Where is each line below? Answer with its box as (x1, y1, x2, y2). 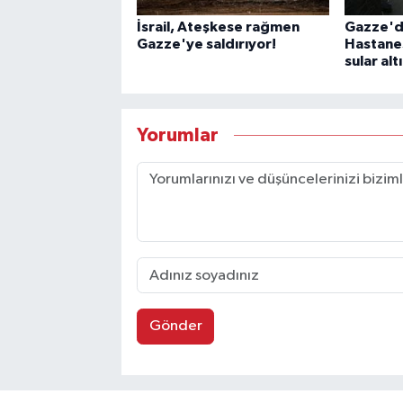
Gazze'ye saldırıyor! (136, 37, 276, 51)
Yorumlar (136, 125, 219, 145)
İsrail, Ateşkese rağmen (136, 20, 300, 34)
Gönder (148, 318, 202, 335)
